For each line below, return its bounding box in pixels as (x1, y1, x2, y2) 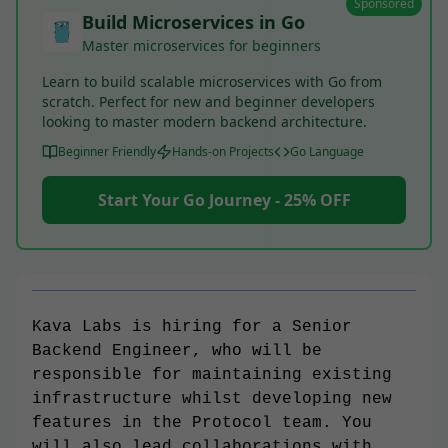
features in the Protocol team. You (32, 414, 372, 432)
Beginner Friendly (58, 143, 156, 160)
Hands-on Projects (172, 143, 274, 160)
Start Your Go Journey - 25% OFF (97, 189, 351, 211)
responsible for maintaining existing (32, 366, 392, 384)
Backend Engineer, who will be (32, 342, 322, 360)
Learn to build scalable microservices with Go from (42, 72, 382, 91)
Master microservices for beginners (82, 36, 321, 55)
